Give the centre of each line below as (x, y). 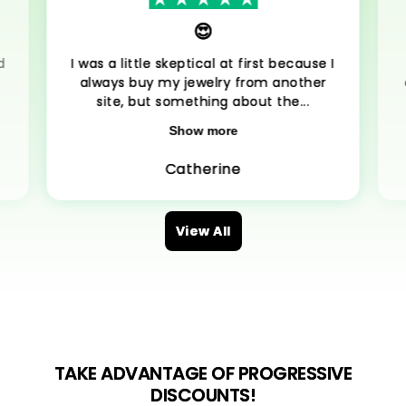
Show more (203, 131)
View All (203, 232)
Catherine (203, 169)
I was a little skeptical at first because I (203, 64)
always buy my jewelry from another (203, 83)
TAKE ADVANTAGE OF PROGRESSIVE (203, 374)
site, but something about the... (203, 102)
